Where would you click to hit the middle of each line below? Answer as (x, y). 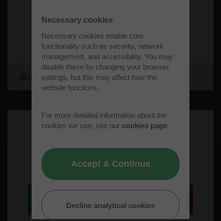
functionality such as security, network (103, 46)
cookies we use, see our (82, 125)
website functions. (70, 87)
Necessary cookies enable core (92, 36)
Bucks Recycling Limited (67, 77)
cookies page (145, 125)
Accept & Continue (110, 164)
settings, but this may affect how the (99, 77)
